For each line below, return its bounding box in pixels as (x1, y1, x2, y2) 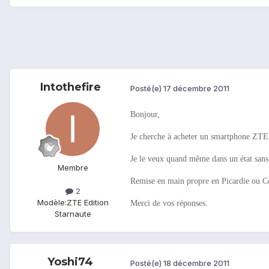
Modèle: (37, 198, 67, 208)
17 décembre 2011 (163, 83, 229, 93)
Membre (57, 163, 88, 173)
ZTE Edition (66, 198, 109, 208)
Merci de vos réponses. (130, 199, 208, 208)
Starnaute (54, 209, 91, 219)
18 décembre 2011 (163, 258, 229, 268)
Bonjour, (130, 110, 160, 119)
